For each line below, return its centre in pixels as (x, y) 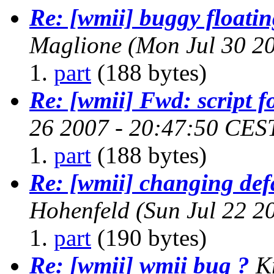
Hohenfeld (80, 210)
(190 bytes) (149, 237)
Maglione (76, 45)
